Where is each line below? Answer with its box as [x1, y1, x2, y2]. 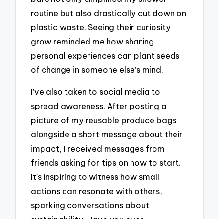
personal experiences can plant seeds [31, 50, 180, 61]
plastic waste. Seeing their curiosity [31, 22, 171, 33]
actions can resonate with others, [31, 186, 163, 197]
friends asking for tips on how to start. [31, 157, 181, 168]
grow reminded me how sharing [31, 36, 154, 47]
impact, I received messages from [31, 143, 165, 154]
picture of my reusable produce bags [31, 115, 177, 126]
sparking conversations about [31, 200, 150, 211]
